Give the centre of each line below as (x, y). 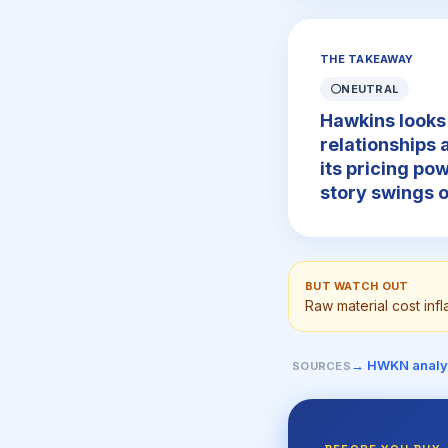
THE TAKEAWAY (367, 59)
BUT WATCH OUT (357, 286)
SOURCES (321, 365)
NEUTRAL (370, 89)
